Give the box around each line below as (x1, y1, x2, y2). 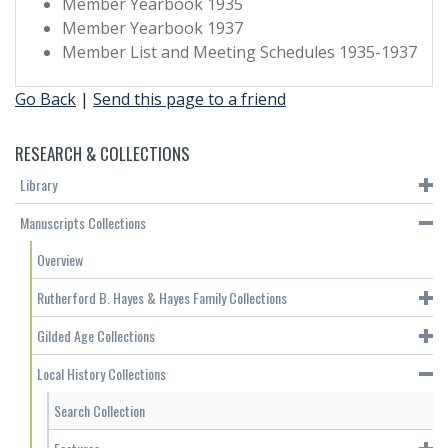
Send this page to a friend (93, 88, 286, 111)
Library (20, 174, 57, 196)
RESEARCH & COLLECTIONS (15, 141, 190, 167)
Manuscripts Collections (20, 212, 146, 234)
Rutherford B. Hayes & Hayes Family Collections (37, 287, 287, 309)
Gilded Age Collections (37, 325, 155, 347)
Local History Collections (37, 363, 166, 385)
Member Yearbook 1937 (62, 17, 243, 40)
